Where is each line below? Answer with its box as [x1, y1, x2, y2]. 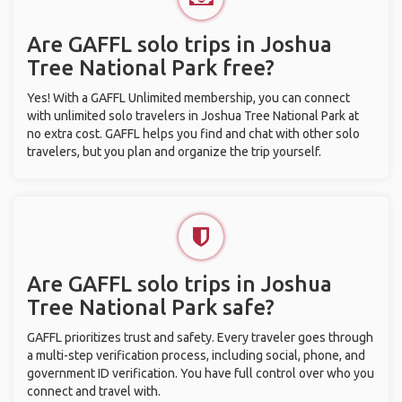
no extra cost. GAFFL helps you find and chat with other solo [27, 127, 360, 141]
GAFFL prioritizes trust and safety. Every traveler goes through [27, 330, 373, 345]
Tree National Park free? [27, 56, 275, 80]
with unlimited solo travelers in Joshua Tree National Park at [27, 109, 359, 123]
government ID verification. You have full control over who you [27, 366, 374, 380]
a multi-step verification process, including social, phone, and [27, 348, 365, 363]
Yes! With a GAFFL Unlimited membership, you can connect [27, 91, 350, 105]
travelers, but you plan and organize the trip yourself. [27, 144, 321, 159]
